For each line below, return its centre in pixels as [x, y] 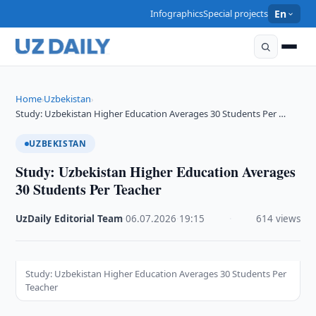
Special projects [236, 13]
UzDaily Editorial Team [69, 219]
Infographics [177, 13]
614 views [278, 219]
